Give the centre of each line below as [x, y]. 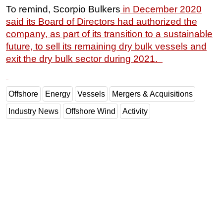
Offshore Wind [90, 111]
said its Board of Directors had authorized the [102, 22]
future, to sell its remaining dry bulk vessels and [106, 47]
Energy [58, 94]
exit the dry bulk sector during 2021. [84, 59]
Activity [135, 111]
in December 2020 [161, 9]
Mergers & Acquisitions [152, 94]
